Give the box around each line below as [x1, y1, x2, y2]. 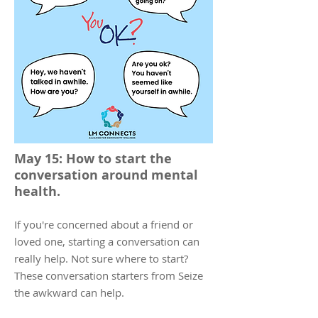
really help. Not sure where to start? [14, 251, 188, 265]
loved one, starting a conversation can [14, 234, 199, 248]
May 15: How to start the [14, 150, 172, 168]
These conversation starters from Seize [14, 268, 203, 283]
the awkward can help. [14, 285, 127, 300]
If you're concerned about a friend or [14, 217, 193, 231]
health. [14, 182, 60, 200]
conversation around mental [14, 166, 198, 184]
